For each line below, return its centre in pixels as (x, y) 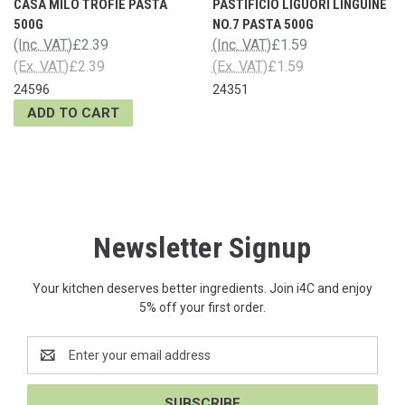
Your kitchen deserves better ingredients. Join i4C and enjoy (202, 288)
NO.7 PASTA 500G (263, 24)
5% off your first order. (202, 307)
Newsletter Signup (202, 247)
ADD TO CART (73, 113)
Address (51, 364)
